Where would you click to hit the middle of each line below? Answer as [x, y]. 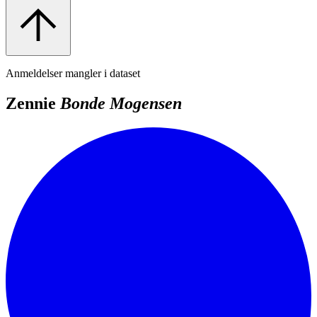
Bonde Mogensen [121, 103]
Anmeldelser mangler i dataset [73, 73]
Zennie [33, 103]
